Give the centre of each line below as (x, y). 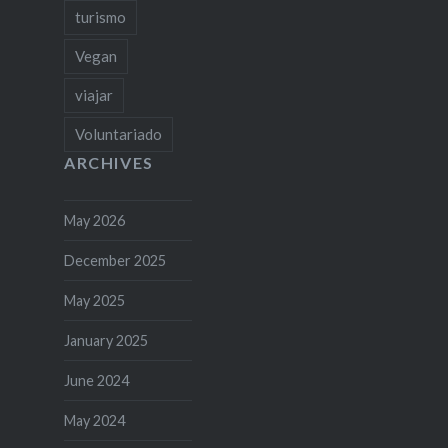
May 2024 (94, 420)
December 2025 (114, 260)
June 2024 (96, 380)
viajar (93, 94)
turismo (100, 16)
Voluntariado (118, 133)
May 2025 (94, 300)
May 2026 (94, 220)
